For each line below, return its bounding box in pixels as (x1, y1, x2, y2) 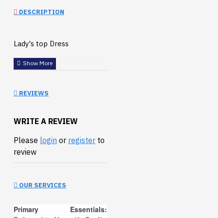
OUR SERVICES (18, 181, 66, 190)
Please (14, 135, 40, 145)
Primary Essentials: (14, 204, 107, 215)
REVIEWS (18, 89, 49, 97)
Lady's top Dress (14, 39, 69, 49)
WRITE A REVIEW (14, 116, 78, 126)
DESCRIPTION (18, 8, 64, 17)
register (68, 135, 95, 145)
